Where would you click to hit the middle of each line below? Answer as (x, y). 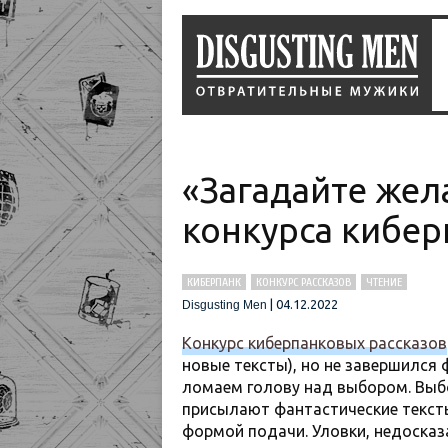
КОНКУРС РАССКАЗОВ (303, 282)
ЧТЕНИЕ (384, 282)
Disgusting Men (224, 305)
